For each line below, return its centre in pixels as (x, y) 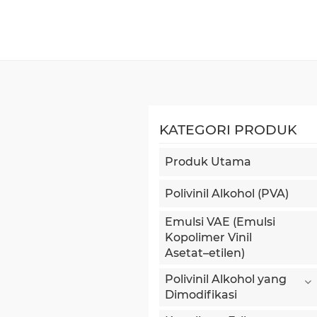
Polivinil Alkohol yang (225, 279)
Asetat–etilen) (204, 253)
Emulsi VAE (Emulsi (220, 222)
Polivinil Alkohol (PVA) (226, 193)
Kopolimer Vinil (208, 238)
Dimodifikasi (201, 295)
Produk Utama (208, 162)
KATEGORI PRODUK (228, 129)
